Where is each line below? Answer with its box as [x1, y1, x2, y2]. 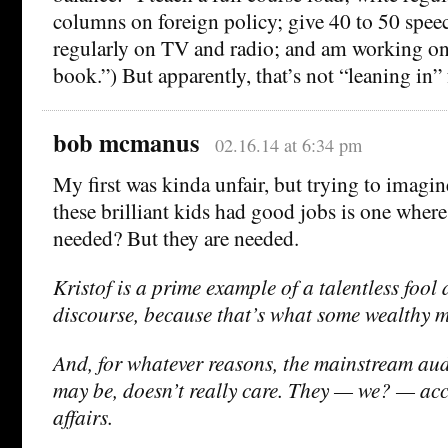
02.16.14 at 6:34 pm [214, 132, 362, 157]
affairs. [53, 401, 113, 431]
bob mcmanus [53, 124, 200, 160]
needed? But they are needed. [53, 222, 299, 252]
